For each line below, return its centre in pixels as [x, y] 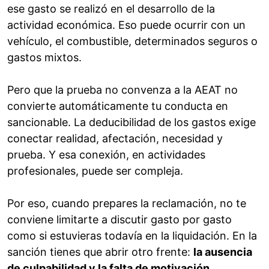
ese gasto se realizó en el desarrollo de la [111, 9]
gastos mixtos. [44, 58]
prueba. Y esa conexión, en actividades [106, 155]
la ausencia [223, 252]
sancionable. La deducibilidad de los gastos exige [131, 122]
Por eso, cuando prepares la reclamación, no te [127, 204]
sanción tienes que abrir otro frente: [100, 252]
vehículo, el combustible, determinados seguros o [132, 41]
